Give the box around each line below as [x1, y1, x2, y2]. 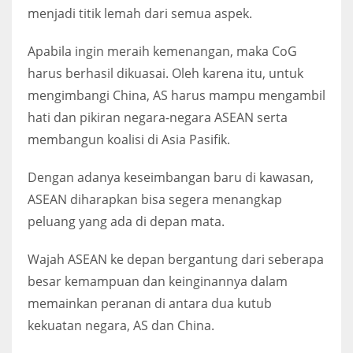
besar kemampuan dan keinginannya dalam [28, 272, 288, 290]
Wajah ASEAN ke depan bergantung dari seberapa [28, 250, 324, 268]
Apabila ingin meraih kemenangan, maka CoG [28, 42, 297, 60]
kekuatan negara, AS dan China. [28, 316, 214, 334]
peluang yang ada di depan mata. [28, 212, 225, 230]
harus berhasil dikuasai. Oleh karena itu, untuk [28, 64, 303, 82]
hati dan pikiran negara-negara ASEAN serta [28, 108, 288, 126]
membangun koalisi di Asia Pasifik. [28, 130, 230, 148]
